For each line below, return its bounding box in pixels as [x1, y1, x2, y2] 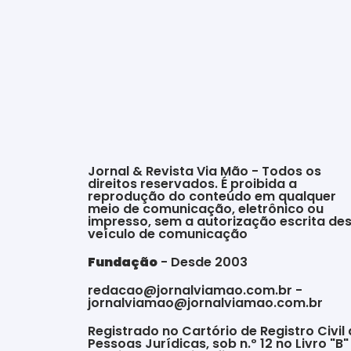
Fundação [88, 253, 157, 272]
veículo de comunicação [88, 225, 248, 244]
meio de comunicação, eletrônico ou [88, 200, 324, 219]
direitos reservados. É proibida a [88, 175, 297, 194]
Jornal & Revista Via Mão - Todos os [88, 162, 321, 181]
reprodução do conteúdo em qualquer [88, 187, 336, 206]
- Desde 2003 [157, 253, 248, 272]
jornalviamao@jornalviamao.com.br [88, 294, 323, 313]
